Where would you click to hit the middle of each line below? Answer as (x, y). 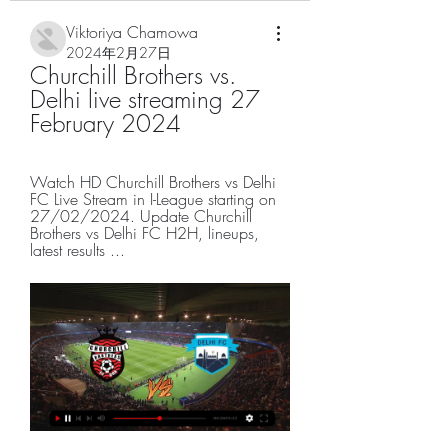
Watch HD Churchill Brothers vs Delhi (153, 182)
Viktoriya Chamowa (132, 32)
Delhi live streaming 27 (145, 99)
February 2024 (105, 123)
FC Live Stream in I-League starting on (153, 199)
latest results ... (77, 250)
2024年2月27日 (118, 52)
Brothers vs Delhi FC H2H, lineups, (144, 233)
